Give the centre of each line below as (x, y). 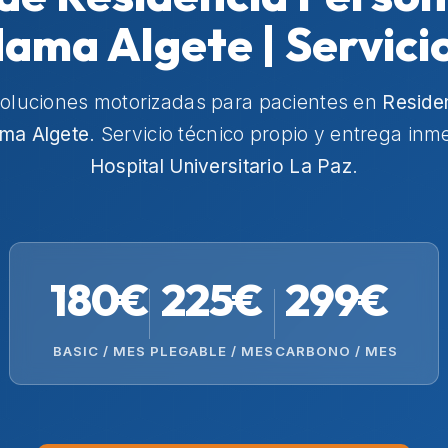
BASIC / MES (99, 351)
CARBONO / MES (336, 351)
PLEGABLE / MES (212, 351)
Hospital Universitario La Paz (220, 167)
